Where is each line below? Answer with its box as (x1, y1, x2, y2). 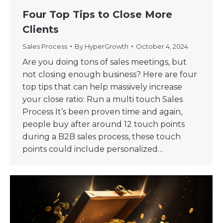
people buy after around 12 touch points (22, 119, 185, 129)
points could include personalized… (22, 144, 163, 154)
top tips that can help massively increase (22, 82, 182, 92)
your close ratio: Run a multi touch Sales (22, 95, 183, 105)
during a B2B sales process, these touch (22, 132, 181, 142)
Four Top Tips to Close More (22, 8, 172, 21)
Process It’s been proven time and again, (22, 107, 182, 117)
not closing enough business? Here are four (22, 70, 197, 80)
